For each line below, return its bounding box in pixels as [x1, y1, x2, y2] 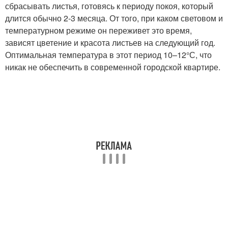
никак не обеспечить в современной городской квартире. [5, 61, 220, 73]
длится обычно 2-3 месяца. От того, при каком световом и [5, 12, 223, 24]
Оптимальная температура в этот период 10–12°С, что [5, 48, 212, 61]
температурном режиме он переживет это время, [5, 24, 192, 36]
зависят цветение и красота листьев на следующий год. [5, 36, 215, 48]
